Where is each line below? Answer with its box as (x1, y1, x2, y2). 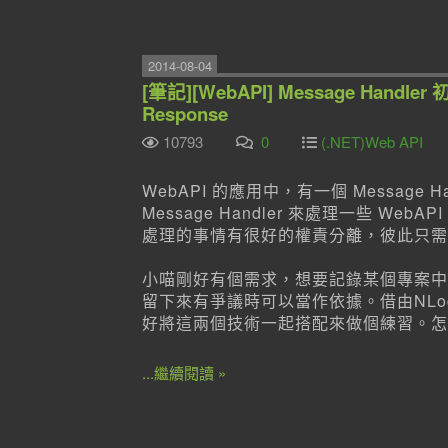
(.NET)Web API (321, 130, 423, 152)
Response (142, 100, 228, 127)
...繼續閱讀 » (142, 362, 226, 383)
